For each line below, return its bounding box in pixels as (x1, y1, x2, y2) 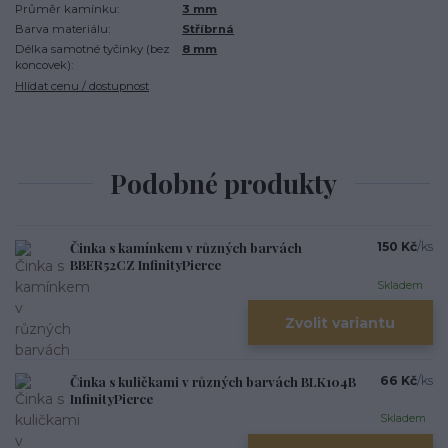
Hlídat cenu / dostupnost (15, 78, 149, 93)
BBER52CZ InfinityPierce (70, 256, 221, 274)
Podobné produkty (110, 166, 338, 201)
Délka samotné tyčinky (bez (15, 42, 170, 57)
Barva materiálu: (15, 21, 110, 36)
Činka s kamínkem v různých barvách (70, 239, 302, 257)
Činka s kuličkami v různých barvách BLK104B (70, 372, 356, 390)
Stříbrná (182, 21, 235, 36)
